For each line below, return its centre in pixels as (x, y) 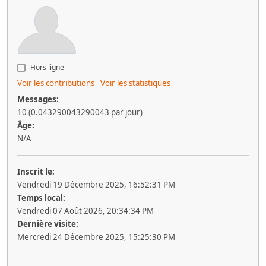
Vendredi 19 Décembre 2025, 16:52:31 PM (96, 185)
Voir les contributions (56, 83)
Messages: (38, 99)
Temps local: (41, 198)
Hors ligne (46, 67)
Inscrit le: (36, 172)
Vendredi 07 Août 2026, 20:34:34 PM (85, 211)
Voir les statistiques (135, 83)
